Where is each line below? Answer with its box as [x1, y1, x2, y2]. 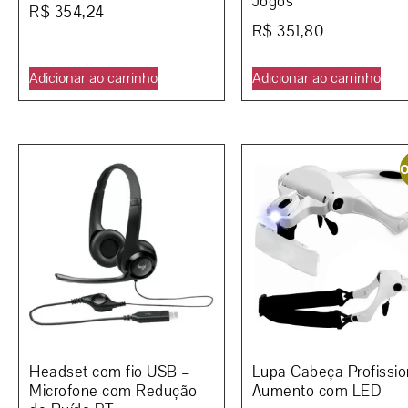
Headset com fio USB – [29, 361, 190, 382]
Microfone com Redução [29, 380, 198, 402]
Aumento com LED [251, 380, 382, 402]
